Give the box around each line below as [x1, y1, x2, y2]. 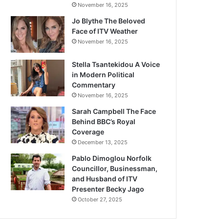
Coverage [72, 128, 105, 136]
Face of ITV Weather [72, 27, 138, 35]
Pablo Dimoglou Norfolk [72, 154, 152, 162]
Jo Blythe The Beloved [72, 17, 146, 25]
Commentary [72, 81, 116, 89]
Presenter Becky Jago [72, 185, 145, 193]
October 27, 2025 [78, 196, 123, 203]
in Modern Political [72, 70, 135, 79]
